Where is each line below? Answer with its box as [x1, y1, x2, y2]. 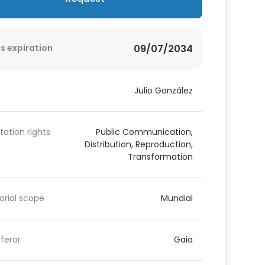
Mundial [160, 192, 193, 204]
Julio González [134, 84, 193, 96]
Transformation [127, 150, 193, 163]
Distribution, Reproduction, [84, 138, 193, 150]
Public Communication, [95, 125, 193, 138]
